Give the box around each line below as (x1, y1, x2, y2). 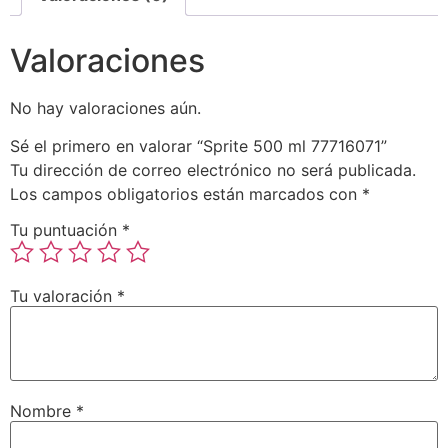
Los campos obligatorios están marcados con (10, 183, 362, 204)
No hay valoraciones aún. (10, 97, 201, 118)
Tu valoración (10, 285, 117, 306)
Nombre (10, 400, 76, 421)
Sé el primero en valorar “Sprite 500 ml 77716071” (10, 135, 387, 156)
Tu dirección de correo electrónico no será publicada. (10, 159, 416, 180)
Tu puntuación (10, 219, 122, 240)
